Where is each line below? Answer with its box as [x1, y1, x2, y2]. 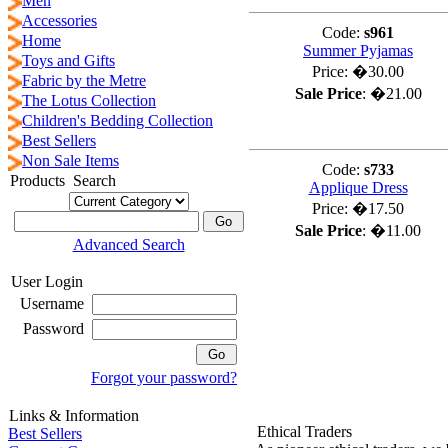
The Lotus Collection [22, 92, 156, 109]
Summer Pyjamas [303, 42, 413, 59]
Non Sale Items [22, 152, 119, 169]
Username [20, 295, 88, 312]
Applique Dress [308, 179, 408, 196]
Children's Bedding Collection [22, 112, 213, 129]
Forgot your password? [91, 369, 237, 386]
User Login [11, 273, 83, 290]
